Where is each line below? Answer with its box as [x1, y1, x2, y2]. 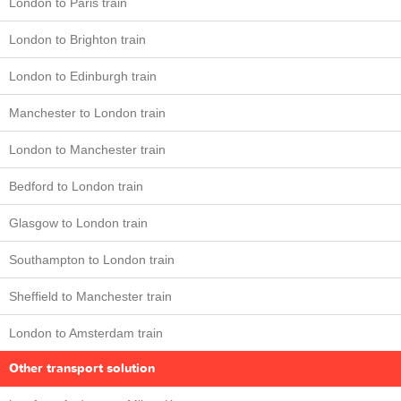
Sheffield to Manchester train [9, 289, 172, 303]
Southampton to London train [9, 252, 175, 267]
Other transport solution [9, 360, 155, 377]
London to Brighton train [9, 32, 146, 47]
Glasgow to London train [9, 216, 148, 230]
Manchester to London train [9, 106, 166, 120]
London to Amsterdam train [9, 326, 163, 340]
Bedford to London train [9, 179, 143, 193]
